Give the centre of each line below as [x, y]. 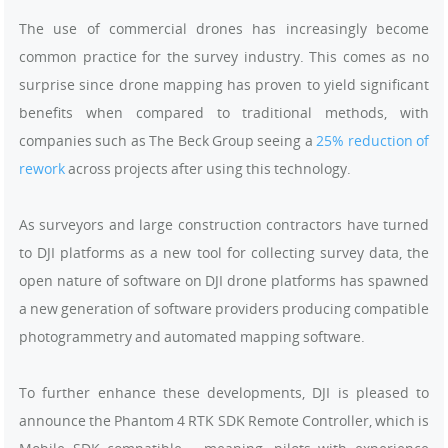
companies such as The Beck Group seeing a [168, 140]
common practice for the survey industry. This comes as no [224, 56]
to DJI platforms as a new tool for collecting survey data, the [224, 252]
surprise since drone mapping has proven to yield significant [224, 84]
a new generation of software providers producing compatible [224, 308]
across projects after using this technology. [208, 168]
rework [42, 168]
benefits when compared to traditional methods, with [224, 112]
